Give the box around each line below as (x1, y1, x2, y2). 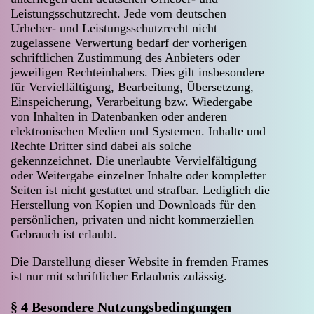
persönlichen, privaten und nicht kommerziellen (11, 212, 254, 226)
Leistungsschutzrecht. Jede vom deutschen (11, 6, 226, 20)
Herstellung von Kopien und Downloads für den (11, 197, 256, 212)
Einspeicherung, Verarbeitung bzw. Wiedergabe (11, 94, 252, 109)
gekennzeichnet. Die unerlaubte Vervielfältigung (11, 153, 257, 168)
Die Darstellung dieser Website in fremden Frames (11, 254, 268, 268)
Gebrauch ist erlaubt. (11, 226, 117, 241)
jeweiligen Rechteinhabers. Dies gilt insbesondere (11, 64, 264, 79)
